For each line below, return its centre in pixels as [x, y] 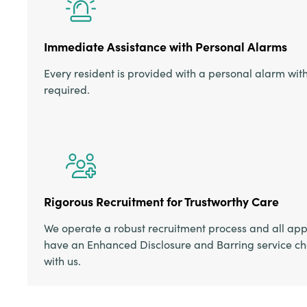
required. [67, 90]
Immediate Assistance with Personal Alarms [165, 47]
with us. [62, 261]
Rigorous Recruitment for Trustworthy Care [161, 201]
